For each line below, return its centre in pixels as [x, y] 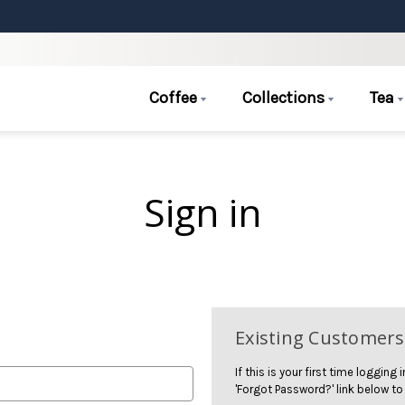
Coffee [175, 97]
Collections [286, 97]
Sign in [202, 212]
